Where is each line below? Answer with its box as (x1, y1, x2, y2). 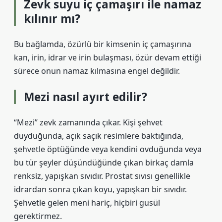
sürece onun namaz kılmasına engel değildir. (14, 65, 180, 76)
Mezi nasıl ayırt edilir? (24, 89, 147, 105)
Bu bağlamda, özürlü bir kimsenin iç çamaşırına (14, 39, 191, 50)
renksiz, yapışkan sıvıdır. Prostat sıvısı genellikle (14, 170, 190, 181)
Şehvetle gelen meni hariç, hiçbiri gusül (14, 197, 160, 208)
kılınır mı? (24, 11, 80, 26)
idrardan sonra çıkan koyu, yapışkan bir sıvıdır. (14, 184, 187, 195)
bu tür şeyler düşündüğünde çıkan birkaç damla (14, 157, 194, 168)
